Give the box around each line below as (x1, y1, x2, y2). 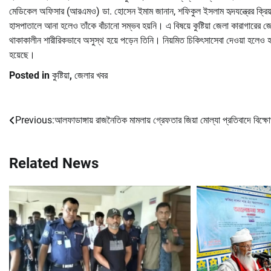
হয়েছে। (9, 48, 35, 60)
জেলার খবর (74, 69, 108, 81)
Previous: (15, 114, 54, 126)
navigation (8, 136, 76, 154)
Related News (9, 154, 99, 172)
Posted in (9, 69, 52, 81)
